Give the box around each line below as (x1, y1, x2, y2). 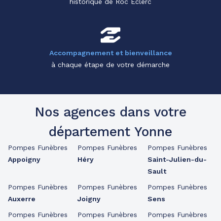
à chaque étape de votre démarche (51, 61, 170, 69)
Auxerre (8, 195, 36, 203)
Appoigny (8, 155, 40, 163)
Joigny (77, 195, 101, 203)
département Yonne (49, 124, 172, 140)
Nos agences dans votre (35, 104, 186, 120)
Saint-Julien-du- (147, 155, 207, 163)
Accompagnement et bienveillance (49, 49, 172, 57)
